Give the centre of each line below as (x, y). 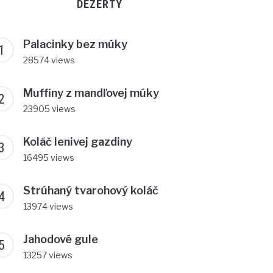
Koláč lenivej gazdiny (78, 141)
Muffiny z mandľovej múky (91, 93)
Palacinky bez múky (75, 44)
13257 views (48, 255)
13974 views (48, 206)
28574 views (49, 60)
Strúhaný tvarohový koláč (91, 190)
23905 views (49, 108)
